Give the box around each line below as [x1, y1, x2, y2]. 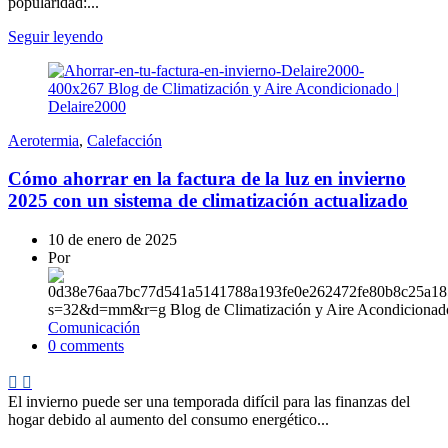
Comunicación [48, 318, 140, 336]
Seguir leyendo [8, 27, 103, 45]
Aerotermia [8, 131, 79, 149]
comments [60, 336, 124, 354]
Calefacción [87, 131, 162, 149]
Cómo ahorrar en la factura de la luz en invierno [8, 168, 406, 190]
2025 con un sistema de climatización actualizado [8, 190, 408, 212]
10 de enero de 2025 [48, 230, 177, 248]
